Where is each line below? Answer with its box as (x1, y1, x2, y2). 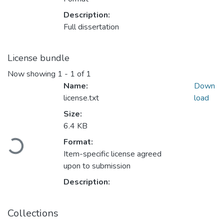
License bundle (7, 52, 69, 64)
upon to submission (63, 160, 130, 172)
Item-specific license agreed (63, 148, 161, 160)
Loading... (8, 133, 42, 153)
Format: (63, 136, 93, 148)
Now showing (7, 68, 57, 80)
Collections (7, 206, 58, 220)
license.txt (63, 92, 99, 104)
